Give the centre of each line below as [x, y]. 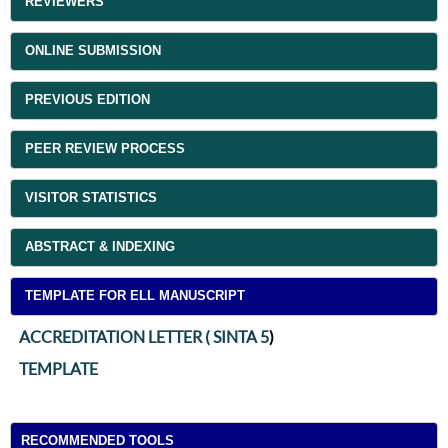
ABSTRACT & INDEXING [99, 247]
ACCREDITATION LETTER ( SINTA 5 [144, 336]
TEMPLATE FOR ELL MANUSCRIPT [134, 296]
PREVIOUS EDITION [87, 100]
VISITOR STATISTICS [90, 198]
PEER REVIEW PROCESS [104, 149]
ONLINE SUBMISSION [92, 51]
